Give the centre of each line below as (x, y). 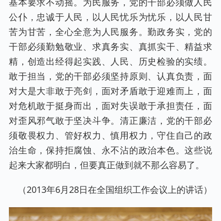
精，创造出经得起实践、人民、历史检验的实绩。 (110, 61)
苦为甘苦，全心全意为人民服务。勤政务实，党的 (110, 32)
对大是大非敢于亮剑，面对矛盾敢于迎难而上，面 (110, 91)
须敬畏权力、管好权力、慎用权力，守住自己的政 (110, 135)
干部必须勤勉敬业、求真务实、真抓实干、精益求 (110, 47)
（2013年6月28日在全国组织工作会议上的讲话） (115, 190)
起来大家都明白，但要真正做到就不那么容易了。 (107, 165)
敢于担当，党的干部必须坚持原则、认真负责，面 (110, 76)
